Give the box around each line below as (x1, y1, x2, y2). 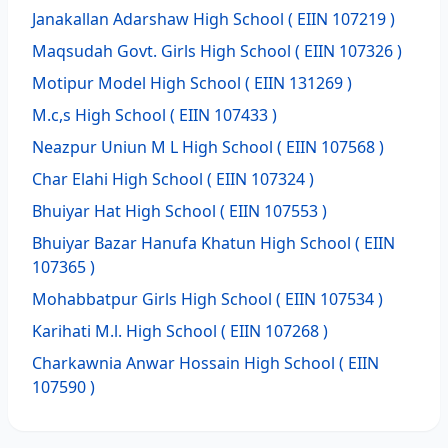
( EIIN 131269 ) (241, 72, 352, 94)
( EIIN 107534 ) (272, 288, 383, 310)
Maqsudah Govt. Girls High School (32, 40, 291, 62)
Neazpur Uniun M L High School (32, 136, 273, 158)
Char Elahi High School (32, 168, 203, 190)
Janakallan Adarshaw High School (32, 8, 284, 30)
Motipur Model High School (32, 72, 241, 94)
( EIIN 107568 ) (273, 136, 384, 158)
